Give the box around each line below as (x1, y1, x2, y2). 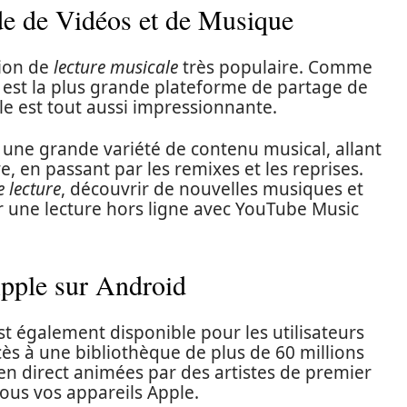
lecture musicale (54, 55, 178, 79)
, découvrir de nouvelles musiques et (61, 177, 363, 201)
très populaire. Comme (178, 55, 372, 79)
